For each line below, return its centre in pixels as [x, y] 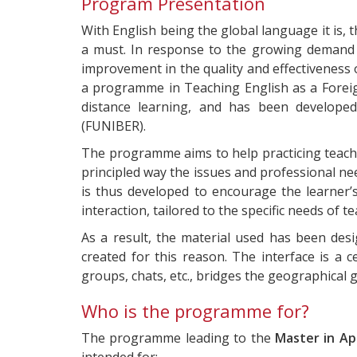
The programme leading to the [178, 337]
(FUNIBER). [114, 126]
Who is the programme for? [195, 310]
